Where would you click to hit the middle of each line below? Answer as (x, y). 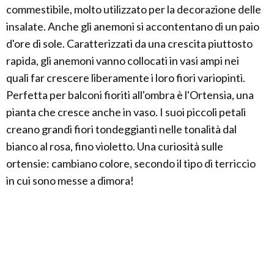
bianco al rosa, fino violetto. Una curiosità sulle (115, 146)
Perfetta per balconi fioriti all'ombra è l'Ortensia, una (130, 95)
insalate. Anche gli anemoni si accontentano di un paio (133, 27)
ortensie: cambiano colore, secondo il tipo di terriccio (131, 164)
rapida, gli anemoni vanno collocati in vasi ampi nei (123, 61)
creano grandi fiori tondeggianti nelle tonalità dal (121, 129)
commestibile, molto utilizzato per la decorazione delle (134, 9)
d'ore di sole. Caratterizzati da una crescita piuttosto (129, 44)
